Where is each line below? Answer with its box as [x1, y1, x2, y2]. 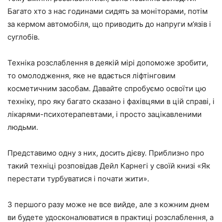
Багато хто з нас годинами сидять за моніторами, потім [7, 6, 208, 16]
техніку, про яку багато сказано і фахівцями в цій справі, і [7, 96, 215, 106]
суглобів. [7, 32, 40, 42]
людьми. [7, 122, 38, 132]
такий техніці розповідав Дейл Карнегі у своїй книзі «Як [7, 161, 210, 170]
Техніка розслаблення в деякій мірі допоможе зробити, [7, 57, 208, 67]
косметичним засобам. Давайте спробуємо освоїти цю [7, 83, 206, 93]
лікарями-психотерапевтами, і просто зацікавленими [7, 109, 202, 119]
